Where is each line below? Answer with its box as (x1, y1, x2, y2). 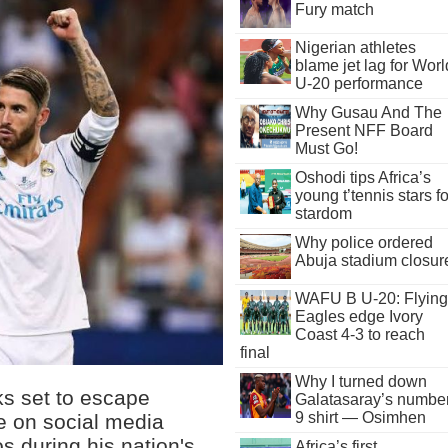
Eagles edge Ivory (294, 308, 423, 325)
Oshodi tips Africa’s (294, 169, 431, 186)
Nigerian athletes (294, 39, 416, 56)
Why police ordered (294, 234, 433, 251)
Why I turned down (294, 373, 427, 390)
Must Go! (294, 140, 358, 157)
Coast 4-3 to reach (294, 326, 425, 343)
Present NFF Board (294, 122, 433, 139)
